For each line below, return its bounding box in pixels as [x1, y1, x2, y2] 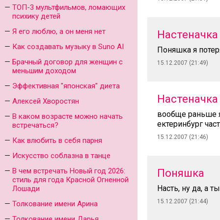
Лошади [12, 184, 40, 193]
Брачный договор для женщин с [12, 57, 123, 66]
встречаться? [12, 121, 58, 130]
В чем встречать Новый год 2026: [12, 166, 125, 175]
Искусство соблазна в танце [12, 151, 110, 160]
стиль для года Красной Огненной [12, 175, 129, 184]
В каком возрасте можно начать [12, 112, 123, 121]
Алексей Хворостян [12, 97, 79, 106]
